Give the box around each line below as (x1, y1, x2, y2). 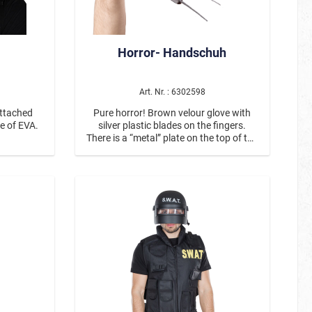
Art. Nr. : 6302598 (139, 86, 205, 97)
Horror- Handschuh (118, 45, 227, 60)
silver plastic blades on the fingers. (98, 119, 247, 131)
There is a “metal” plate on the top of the (86, 132, 258, 143)
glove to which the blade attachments (91, 144, 253, 156)
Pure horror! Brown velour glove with (93, 107, 251, 118)
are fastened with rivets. (120, 157, 224, 169)
